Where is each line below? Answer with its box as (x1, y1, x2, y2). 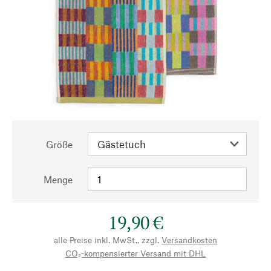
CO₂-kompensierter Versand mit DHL (65, 248, 206, 258)
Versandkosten (162, 235, 217, 245)
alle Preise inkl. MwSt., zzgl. (54, 235, 159, 245)
